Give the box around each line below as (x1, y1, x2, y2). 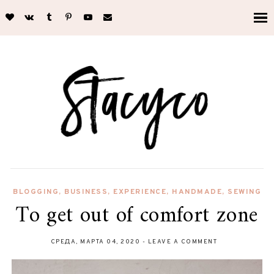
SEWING (228, 187, 261, 197)
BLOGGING (13, 187, 59, 197)
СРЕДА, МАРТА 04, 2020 (50, 238, 143, 246)
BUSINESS (64, 187, 108, 197)
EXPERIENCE (113, 187, 166, 197)
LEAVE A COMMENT (147, 238, 218, 246)
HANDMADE (172, 187, 222, 197)
